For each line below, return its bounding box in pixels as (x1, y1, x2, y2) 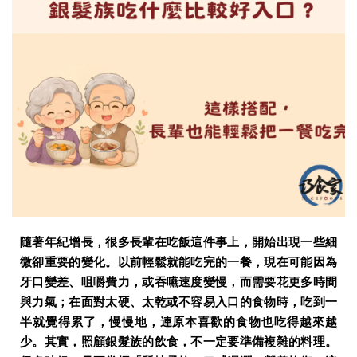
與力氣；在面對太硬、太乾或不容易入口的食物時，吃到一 (20, 295, 337, 310)
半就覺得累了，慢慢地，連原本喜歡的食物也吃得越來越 (20, 315, 337, 330)
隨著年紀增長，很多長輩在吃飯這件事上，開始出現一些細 (20, 235, 337, 250)
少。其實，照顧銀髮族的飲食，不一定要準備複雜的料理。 (20, 335, 337, 350)
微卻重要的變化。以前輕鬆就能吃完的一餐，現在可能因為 (20, 255, 337, 270)
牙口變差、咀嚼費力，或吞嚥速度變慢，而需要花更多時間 (20, 275, 337, 290)
